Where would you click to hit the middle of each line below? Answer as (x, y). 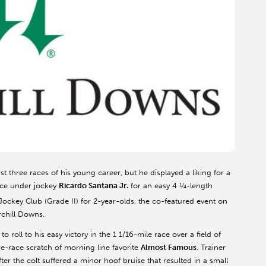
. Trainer (211, 248)
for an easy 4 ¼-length (170, 186)
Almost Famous (169, 248)
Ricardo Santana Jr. (94, 186)
